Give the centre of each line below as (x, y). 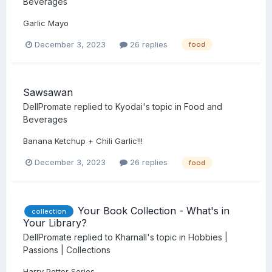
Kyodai (129, 107)
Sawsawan (48, 93)
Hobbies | (208, 237)
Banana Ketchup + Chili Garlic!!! (83, 141)
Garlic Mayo (46, 23)
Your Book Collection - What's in (154, 210)
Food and (203, 107)
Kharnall (131, 237)
